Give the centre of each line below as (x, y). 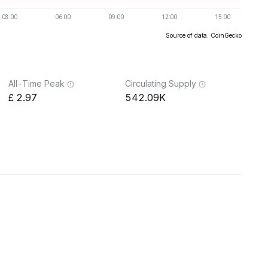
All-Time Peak (36, 83)
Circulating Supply (161, 83)
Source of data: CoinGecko (204, 35)
